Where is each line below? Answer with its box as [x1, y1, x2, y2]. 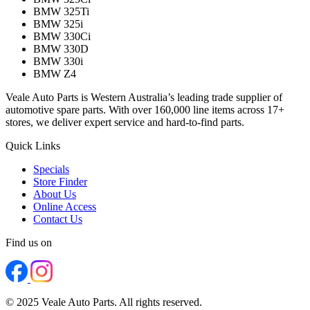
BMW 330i [33, 55, 83, 67]
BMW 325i [33, 17, 83, 30]
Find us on [6, 236, 52, 248]
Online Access [33, 200, 96, 212]
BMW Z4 [33, 67, 76, 80]
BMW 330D [33, 42, 89, 55]
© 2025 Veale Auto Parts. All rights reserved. [6, 295, 202, 308]
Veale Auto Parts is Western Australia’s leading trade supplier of [6, 91, 282, 103]
